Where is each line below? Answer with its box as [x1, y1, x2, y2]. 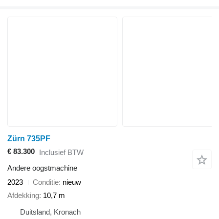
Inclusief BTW [39, 148, 84, 156]
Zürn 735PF [7, 134, 50, 143]
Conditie [33, 178, 59, 187]
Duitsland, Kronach [20, 207, 81, 216]
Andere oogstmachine [7, 164, 77, 173]
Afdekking [7, 191, 39, 199]
